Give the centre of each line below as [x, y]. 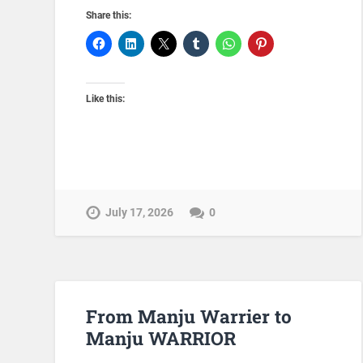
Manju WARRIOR [161, 338]
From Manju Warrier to [189, 316]
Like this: [106, 99]
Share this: [109, 16]
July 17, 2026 [140, 212]
